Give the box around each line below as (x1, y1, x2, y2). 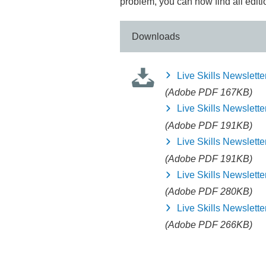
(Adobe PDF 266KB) (165, 220, 252, 230)
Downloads (132, 31, 180, 42)
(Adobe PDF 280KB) (165, 186, 252, 197)
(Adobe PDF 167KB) (165, 87, 252, 97)
